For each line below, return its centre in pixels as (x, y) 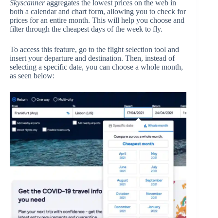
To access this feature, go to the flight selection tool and (94, 50)
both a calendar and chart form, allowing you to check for (98, 12)
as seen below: (32, 76)
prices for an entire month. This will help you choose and (97, 20)
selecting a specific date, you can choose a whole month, (96, 67)
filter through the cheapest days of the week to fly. (86, 29)
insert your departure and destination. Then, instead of (92, 58)
